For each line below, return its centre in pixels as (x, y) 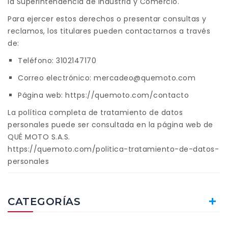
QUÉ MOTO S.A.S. (39, 137)
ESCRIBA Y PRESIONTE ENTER (118, 197)
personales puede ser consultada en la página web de (110, 125)
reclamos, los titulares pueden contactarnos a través (109, 31)
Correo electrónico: (56, 78)
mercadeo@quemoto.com (145, 78)
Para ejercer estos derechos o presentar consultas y (107, 19)
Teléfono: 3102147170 (57, 61)
